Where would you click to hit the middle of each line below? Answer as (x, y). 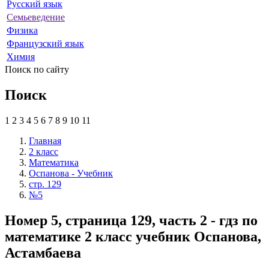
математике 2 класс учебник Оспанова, (133, 236)
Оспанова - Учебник (71, 173)
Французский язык (45, 43)
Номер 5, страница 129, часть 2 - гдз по (131, 220)
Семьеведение (36, 17)
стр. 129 (45, 184)
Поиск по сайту (37, 69)
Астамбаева (43, 252)
